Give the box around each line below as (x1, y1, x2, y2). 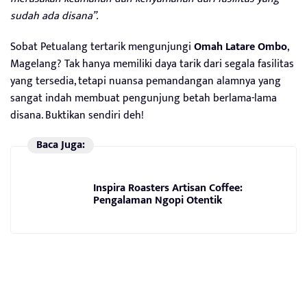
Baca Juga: (36, 136, 85, 155)
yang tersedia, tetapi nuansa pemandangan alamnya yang (10, 71, 281, 90)
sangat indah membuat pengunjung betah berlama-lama (10, 88, 277, 108)
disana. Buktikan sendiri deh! (10, 106, 144, 125)
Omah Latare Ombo (194, 37, 287, 56)
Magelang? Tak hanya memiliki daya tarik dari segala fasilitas (10, 54, 294, 73)
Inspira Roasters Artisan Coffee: (93, 179, 243, 198)
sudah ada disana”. (10, 6, 101, 25)
